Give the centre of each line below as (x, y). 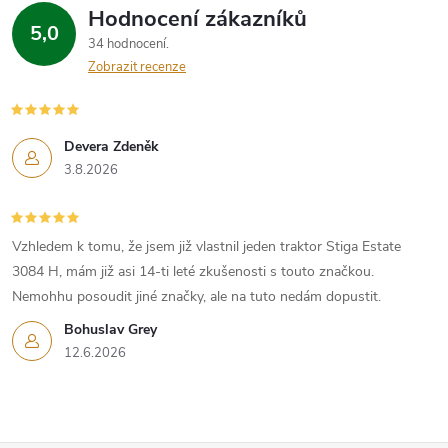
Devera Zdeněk (111, 146)
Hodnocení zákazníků (197, 18)
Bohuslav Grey (110, 329)
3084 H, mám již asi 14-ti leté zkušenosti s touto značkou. (193, 271)
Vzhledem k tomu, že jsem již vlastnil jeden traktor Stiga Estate (206, 246)
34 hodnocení (128, 43)
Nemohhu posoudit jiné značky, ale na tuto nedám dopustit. (196, 296)
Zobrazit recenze (137, 66)
